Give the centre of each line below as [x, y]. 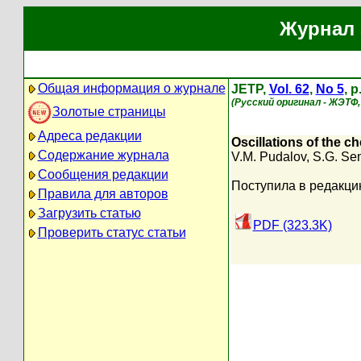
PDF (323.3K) [292, 225]
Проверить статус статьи [112, 232]
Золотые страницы [109, 111]
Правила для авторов [103, 194]
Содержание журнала [103, 155]
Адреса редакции [89, 136]
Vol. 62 [289, 89]
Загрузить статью [89, 213]
